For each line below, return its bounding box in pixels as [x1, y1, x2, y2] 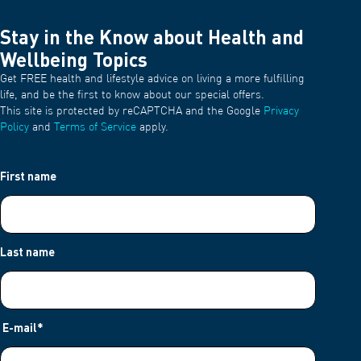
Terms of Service [54, 121, 136, 133]
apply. [136, 121, 168, 133]
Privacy [263, 105, 299, 117]
